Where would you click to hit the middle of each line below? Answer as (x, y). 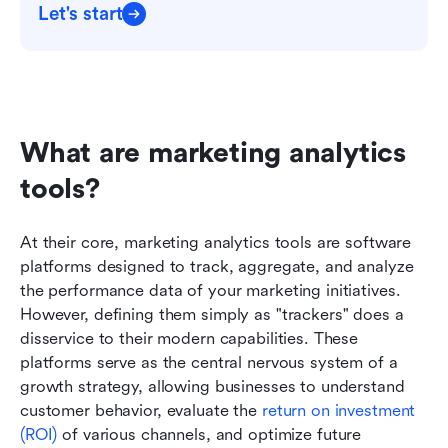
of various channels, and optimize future (209, 435)
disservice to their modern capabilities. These (189, 339)
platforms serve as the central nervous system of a (209, 363)
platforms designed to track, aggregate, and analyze (217, 267)
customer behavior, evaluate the (141, 411)
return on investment (338, 411)
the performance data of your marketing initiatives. (210, 291)
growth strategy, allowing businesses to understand (212, 387)
